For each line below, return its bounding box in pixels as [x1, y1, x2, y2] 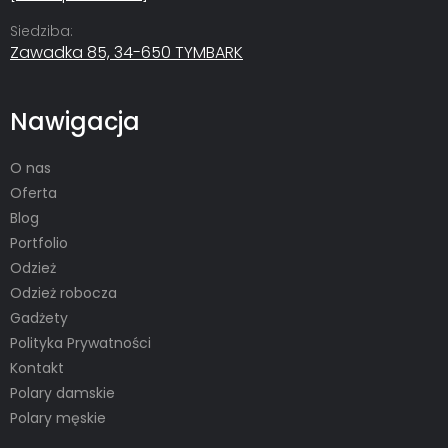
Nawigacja [10, 104, 140, 138]
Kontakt [10, 357, 64, 378]
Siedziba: [10, 20, 73, 41]
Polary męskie [10, 407, 106, 428]
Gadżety [10, 307, 68, 328]
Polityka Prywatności [10, 332, 151, 353]
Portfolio [10, 232, 68, 253]
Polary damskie [10, 382, 115, 403]
